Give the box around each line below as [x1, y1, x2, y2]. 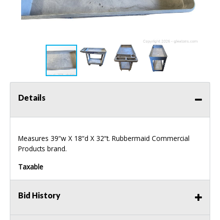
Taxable [18, 162, 43, 172]
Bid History [18, 191, 60, 200]
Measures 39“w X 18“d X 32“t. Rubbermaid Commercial [18, 134, 190, 143]
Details [18, 93, 46, 103]
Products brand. [18, 144, 67, 154]
